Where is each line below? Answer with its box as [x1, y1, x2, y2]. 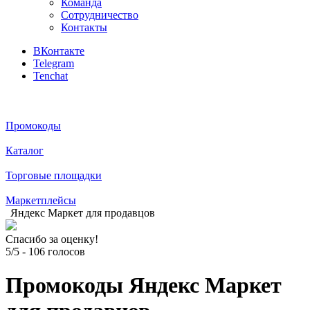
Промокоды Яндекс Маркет [6, 273, 282, 298]
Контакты [61, 21, 107, 33]
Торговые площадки [6, 170, 102, 181]
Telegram [33, 57, 74, 69]
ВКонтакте [33, 45, 84, 57]
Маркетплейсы [6, 194, 76, 206]
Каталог [6, 145, 44, 156]
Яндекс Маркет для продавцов [10, 207, 155, 219]
